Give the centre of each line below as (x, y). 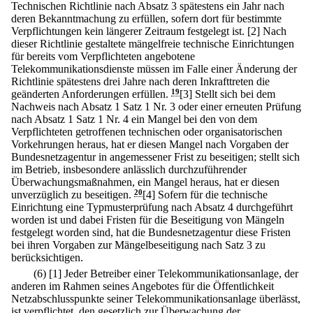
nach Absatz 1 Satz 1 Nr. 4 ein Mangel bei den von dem (134, 119)
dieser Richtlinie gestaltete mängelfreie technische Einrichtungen (153, 44)
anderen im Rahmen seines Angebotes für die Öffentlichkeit (143, 286)
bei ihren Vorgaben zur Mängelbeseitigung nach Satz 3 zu (138, 245)
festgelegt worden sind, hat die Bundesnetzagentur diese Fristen (151, 233)
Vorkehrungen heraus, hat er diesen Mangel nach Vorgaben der (150, 145)
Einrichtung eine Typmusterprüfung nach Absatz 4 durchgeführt (152, 208)
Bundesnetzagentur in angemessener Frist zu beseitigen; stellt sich (155, 157)
